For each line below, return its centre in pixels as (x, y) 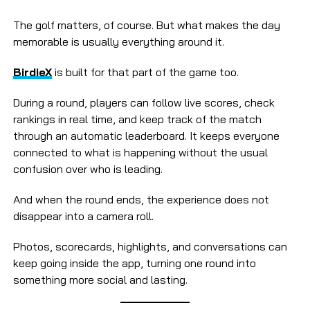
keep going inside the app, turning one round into (134, 263)
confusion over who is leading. (88, 169)
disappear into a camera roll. (83, 216)
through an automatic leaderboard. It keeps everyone (146, 136)
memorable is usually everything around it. (118, 42)
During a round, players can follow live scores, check (144, 103)
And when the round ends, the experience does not (141, 200)
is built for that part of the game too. (145, 72)
